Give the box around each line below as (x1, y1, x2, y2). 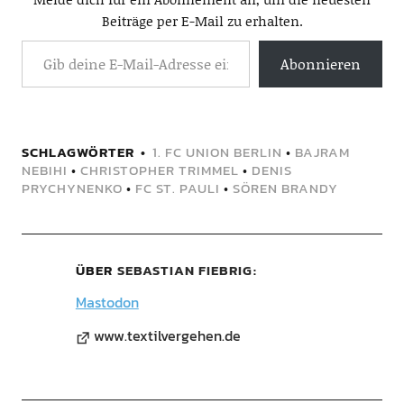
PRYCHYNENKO (21, 178, 123, 199)
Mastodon (75, 291, 139, 314)
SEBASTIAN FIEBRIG (116, 260, 252, 281)
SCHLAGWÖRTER (21, 142, 134, 163)
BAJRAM (294, 142, 350, 163)
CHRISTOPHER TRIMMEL (79, 160, 239, 181)
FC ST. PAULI (134, 178, 220, 199)
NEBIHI (21, 160, 68, 181)
